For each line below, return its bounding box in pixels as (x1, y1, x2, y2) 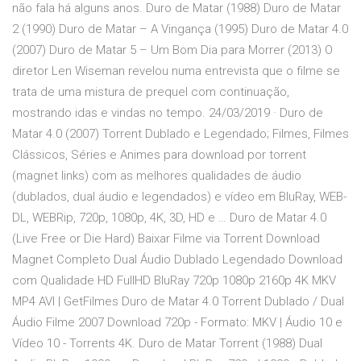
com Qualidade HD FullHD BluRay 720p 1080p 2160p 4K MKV (12, 273, 336, 288)
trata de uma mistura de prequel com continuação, (12, 85, 289, 100)
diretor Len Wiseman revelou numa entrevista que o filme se (12, 64, 340, 79)
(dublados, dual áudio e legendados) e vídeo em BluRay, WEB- (12, 189, 346, 205)
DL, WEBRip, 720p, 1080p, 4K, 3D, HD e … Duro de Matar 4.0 (12, 210, 326, 226)
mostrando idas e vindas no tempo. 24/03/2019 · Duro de (12, 106, 323, 121)
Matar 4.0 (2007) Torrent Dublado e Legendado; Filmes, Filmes (12, 127, 349, 142)
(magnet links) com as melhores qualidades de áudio (12, 168, 301, 184)
